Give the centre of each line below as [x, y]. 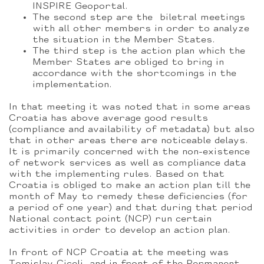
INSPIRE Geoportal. [80, 6]
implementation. [72, 85]
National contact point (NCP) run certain [110, 219]
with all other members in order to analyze [141, 29]
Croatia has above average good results [108, 118]
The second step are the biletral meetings [139, 18]
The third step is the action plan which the [139, 51]
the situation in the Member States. [124, 40]
